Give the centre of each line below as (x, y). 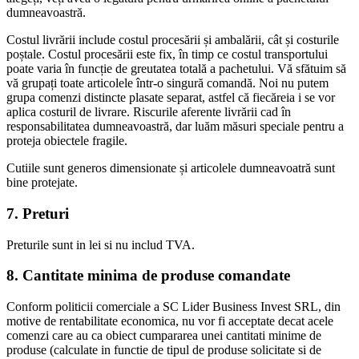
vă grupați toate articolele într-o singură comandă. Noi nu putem (167, 83)
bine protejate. (42, 183)
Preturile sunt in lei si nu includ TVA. (101, 244)
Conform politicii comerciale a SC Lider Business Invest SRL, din (173, 307)
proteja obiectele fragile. (67, 141)
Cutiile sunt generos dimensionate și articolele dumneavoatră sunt (171, 168)
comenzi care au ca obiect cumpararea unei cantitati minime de (164, 336)
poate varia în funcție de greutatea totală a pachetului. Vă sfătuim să (176, 69)
